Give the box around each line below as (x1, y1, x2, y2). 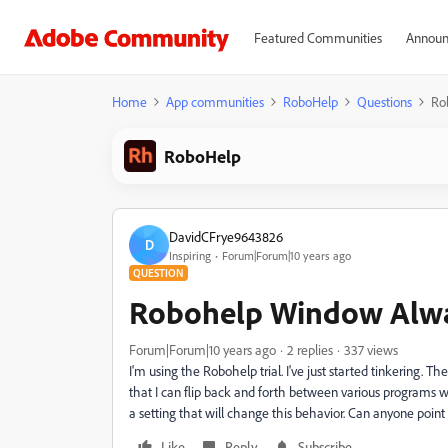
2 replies (287, 341, 333, 358)
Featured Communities (253, 29, 382, 46)
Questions (357, 93, 412, 110)
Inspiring (169, 247, 211, 263)
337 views (344, 341, 398, 358)
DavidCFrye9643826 (169, 227, 283, 245)
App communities (166, 93, 264, 110)
